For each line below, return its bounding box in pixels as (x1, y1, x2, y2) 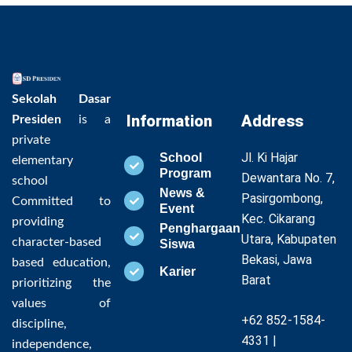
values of (12, 297, 111, 310)
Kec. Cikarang (241, 211, 315, 227)
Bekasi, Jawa (241, 252, 312, 268)
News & (159, 185, 205, 200)
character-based (12, 236, 101, 249)
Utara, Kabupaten (241, 232, 336, 247)
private (12, 134, 50, 147)
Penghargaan (159, 221, 240, 235)
